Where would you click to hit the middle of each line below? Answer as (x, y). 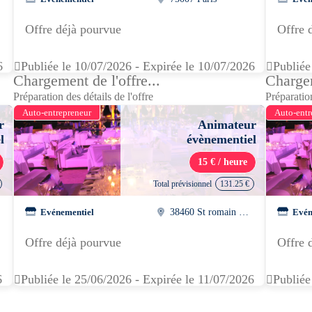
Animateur (227, 125)
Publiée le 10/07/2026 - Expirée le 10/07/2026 (138, 66)
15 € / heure (223, 162)
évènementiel (221, 139)
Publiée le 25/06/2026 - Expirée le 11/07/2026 (138, 279)
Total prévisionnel (182, 184)
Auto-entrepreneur (57, 112)
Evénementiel (67, 212)
